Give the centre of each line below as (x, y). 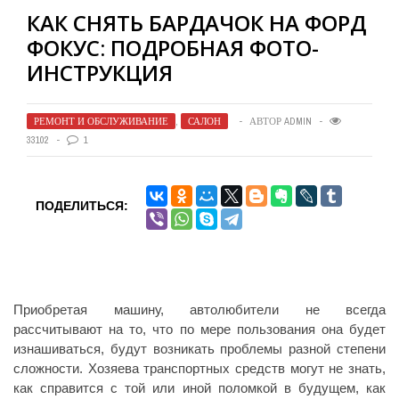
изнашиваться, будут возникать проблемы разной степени (199, 349)
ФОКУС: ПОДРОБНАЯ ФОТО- (173, 48)
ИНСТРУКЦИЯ (100, 73)
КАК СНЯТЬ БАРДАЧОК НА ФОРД (196, 23)
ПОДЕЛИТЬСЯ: (82, 206)
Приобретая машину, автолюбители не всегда (199, 309)
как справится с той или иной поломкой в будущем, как (199, 388)
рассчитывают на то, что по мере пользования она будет (199, 329)
